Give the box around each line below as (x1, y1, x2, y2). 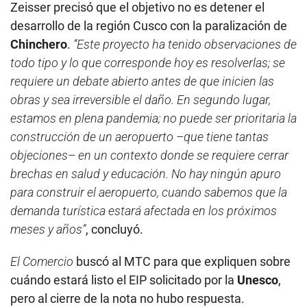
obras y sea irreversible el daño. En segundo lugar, (10, 93, 271, 108)
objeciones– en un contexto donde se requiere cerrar (10, 148, 288, 163)
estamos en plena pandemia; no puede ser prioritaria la (10, 111, 297, 126)
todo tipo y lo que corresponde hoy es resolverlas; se (10, 56, 285, 71)
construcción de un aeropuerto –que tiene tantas (10, 130, 269, 145)
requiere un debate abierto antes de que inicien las (10, 74, 274, 89)
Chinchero (10, 37, 67, 52)
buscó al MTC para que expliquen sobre (76, 254, 291, 269)
